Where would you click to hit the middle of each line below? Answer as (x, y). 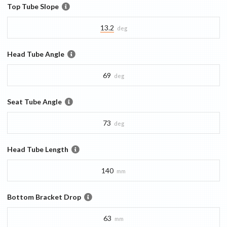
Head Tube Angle (36, 54)
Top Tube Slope (33, 7)
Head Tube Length (38, 149)
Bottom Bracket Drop (44, 197)
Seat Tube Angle (34, 102)
